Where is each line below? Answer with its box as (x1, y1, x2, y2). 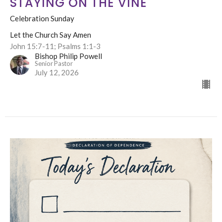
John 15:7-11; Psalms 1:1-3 (10, 41, 101, 51)
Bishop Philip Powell (35, 51, 102, 60)
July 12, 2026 (35, 67, 79, 77)
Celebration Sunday (10, 13, 74, 23)
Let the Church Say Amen (10, 30, 91, 39)
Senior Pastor (35, 59, 73, 67)
